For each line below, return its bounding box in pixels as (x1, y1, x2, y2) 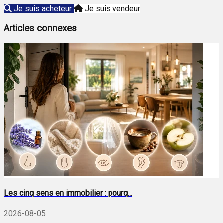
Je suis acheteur (14, 3, 72, 13)
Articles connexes (4, 22, 77, 34)
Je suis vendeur (85, 3, 140, 13)
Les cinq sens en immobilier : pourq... (4, 188, 132, 198)
